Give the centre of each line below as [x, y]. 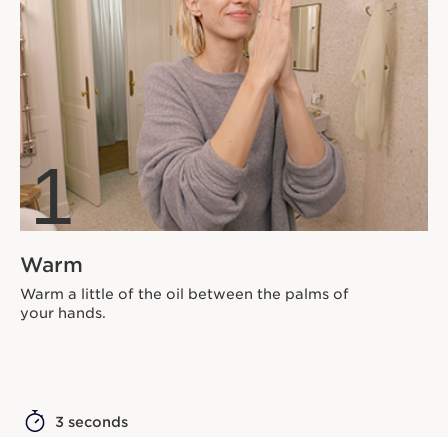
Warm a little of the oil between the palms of [184, 294]
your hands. [63, 313]
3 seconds [91, 422]
